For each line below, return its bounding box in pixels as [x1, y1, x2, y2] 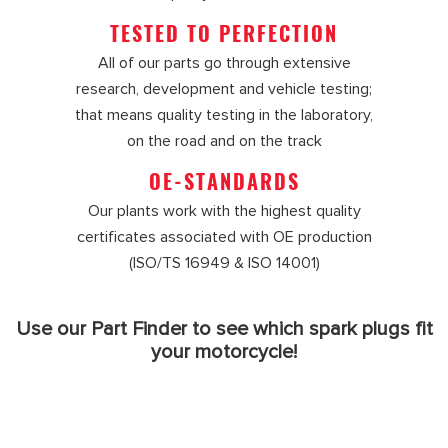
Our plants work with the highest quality [87, 201, 361, 222]
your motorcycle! [151, 340, 297, 365]
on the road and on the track [126, 131, 322, 152]
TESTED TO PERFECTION [110, 18, 338, 49]
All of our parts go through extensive [97, 53, 351, 74]
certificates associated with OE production [76, 227, 372, 248]
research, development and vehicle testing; [76, 79, 372, 100]
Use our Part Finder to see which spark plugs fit [15, 317, 433, 342]
